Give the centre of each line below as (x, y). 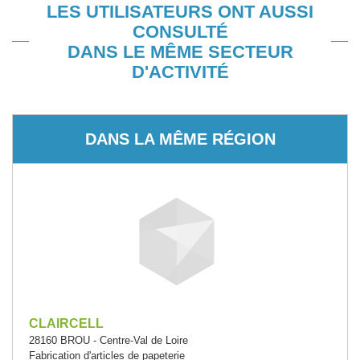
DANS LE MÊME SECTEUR (180, 52)
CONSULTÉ (180, 32)
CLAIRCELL (66, 323)
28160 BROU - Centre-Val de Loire (108, 340)
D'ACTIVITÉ (180, 72)
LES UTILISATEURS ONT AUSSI (180, 12)
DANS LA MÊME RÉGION (180, 139)
